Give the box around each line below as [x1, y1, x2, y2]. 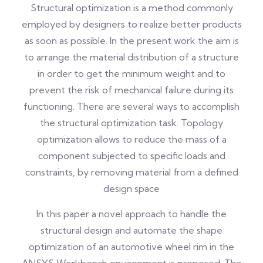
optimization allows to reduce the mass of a [36, 133, 227, 145]
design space [103, 183, 160, 194]
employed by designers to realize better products [21, 18, 242, 30]
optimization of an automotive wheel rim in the [29, 241, 234, 252]
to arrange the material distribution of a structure [24, 51, 239, 63]
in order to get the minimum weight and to [38, 68, 225, 79]
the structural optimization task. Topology [40, 117, 223, 129]
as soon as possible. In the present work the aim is [24, 35, 239, 46]
